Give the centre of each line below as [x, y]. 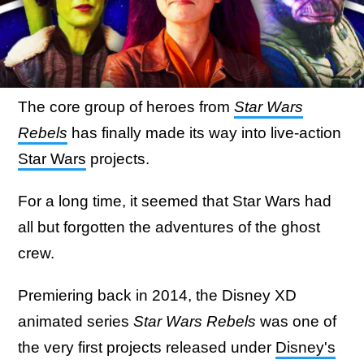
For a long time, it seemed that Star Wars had [175, 201]
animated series [76, 321]
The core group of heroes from [126, 107]
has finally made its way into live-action [204, 133]
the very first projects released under [147, 347]
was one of [298, 321]
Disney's [305, 347]
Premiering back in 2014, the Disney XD [157, 295]
